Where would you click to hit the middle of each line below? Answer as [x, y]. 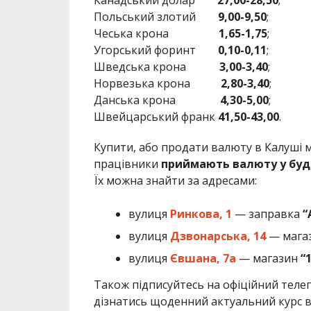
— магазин [268, 258]
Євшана [193, 258]
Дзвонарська [208, 236]
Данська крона [157, 100]
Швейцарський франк [155, 116]
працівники [127, 163]
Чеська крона [156, 33]
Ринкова [194, 213]
